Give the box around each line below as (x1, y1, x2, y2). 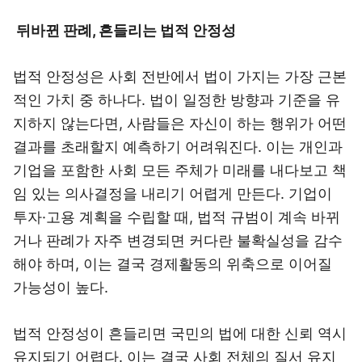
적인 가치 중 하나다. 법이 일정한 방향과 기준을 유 (13, 91, 340, 108)
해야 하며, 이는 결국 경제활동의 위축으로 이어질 (13, 255, 332, 272)
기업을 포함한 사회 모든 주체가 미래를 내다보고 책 (13, 162, 347, 179)
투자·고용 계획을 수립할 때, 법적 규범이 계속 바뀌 (13, 208, 340, 225)
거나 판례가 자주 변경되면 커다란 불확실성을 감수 (13, 232, 343, 249)
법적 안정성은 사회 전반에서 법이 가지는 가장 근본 (13, 68, 347, 85)
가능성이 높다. (13, 279, 108, 296)
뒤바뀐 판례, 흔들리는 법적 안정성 (13, 22, 236, 39)
